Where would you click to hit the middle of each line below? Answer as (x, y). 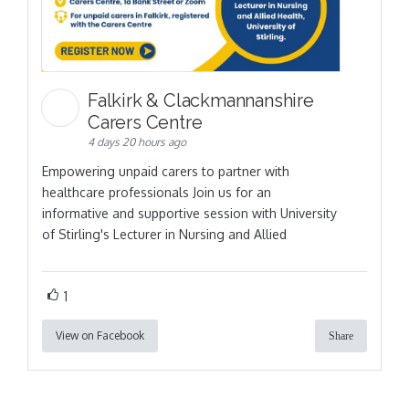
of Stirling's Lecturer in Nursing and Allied (164, 234)
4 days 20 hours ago (137, 142)
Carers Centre (147, 122)
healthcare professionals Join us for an (157, 192)
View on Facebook (100, 335)
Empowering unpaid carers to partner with (166, 171)
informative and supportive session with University (189, 213)
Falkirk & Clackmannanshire (201, 100)
